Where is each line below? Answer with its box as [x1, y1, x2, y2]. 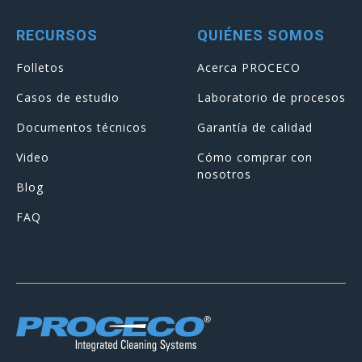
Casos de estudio [16, 89, 120, 105]
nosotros [197, 166, 251, 182]
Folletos [16, 59, 65, 75]
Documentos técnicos [16, 119, 147, 135]
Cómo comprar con [197, 149, 313, 165]
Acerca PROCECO [197, 59, 301, 75]
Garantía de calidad [197, 119, 313, 135]
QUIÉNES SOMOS [197, 26, 325, 44]
